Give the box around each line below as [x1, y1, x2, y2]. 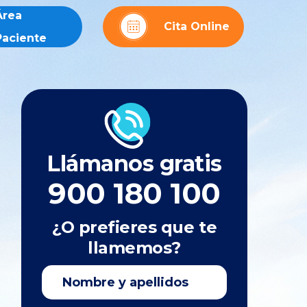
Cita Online [163, 20, 230, 33]
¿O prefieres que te [52, 217, 217, 237]
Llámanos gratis [47, 150, 222, 177]
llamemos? [88, 238, 181, 258]
